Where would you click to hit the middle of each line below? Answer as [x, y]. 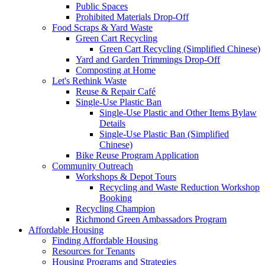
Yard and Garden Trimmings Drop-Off [148, 59]
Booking [116, 198]
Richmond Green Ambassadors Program [151, 219]
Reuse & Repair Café [116, 91]
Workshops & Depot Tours [126, 176]
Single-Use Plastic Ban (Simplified [164, 134]
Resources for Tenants [93, 251]
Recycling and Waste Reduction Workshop [180, 187]
